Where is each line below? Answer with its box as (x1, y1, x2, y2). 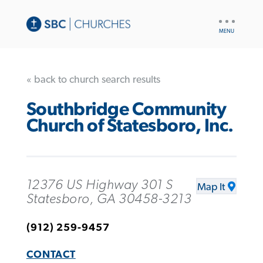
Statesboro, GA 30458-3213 (26, 191, 192, 206)
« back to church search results (26, 74, 160, 85)
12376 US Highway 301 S (26, 177, 173, 192)
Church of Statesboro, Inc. (26, 117, 234, 136)
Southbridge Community (26, 100, 227, 119)
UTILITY (216, 14, 245, 22)
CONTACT (26, 249, 76, 260)
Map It (197, 181, 225, 193)
